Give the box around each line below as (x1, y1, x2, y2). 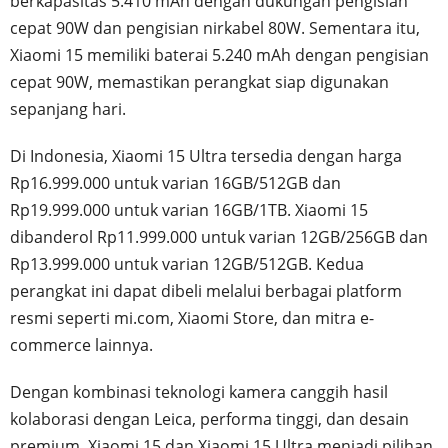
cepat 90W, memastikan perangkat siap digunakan (10, 71, 389, 94)
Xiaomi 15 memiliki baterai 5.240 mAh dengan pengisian (10, 44, 429, 67)
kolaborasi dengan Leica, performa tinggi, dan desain (10, 408, 409, 431)
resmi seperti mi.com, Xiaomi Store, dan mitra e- (10, 307, 374, 330)
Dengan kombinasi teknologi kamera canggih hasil (10, 381, 388, 404)
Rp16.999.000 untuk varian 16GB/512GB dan (10, 172, 341, 195)
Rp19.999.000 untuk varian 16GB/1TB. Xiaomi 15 (10, 199, 368, 222)
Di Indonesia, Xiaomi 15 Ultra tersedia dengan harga (10, 145, 402, 168)
